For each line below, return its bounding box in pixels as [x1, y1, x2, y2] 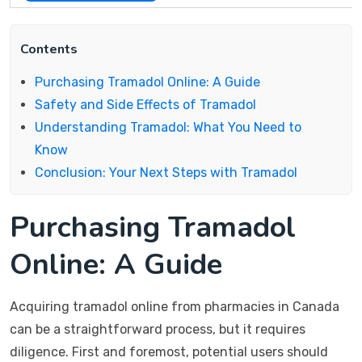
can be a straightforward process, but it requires [10, 322, 305, 337]
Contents [20, 40, 78, 58]
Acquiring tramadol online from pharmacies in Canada [10, 299, 339, 314]
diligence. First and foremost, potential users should [10, 344, 328, 360]
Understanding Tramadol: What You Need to [35, 120, 301, 135]
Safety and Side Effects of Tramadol [35, 97, 256, 112]
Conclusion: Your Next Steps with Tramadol [35, 165, 297, 180]
